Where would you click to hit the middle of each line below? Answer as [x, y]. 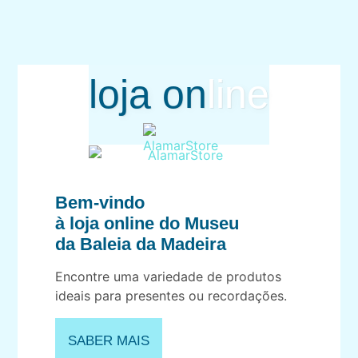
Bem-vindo [100, 203]
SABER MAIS [109, 340]
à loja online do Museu [147, 224]
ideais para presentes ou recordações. [171, 296]
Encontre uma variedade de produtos [169, 277]
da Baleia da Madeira [141, 245]
